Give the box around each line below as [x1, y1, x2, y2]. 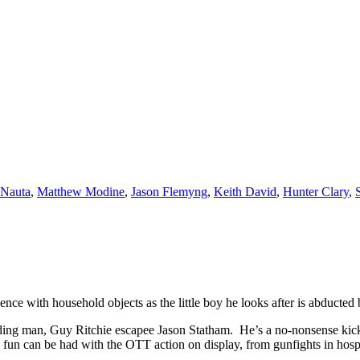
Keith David [214, 184, 276, 198]
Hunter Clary [283, 184, 349, 198]
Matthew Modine [37, 184, 125, 198]
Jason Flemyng [131, 184, 207, 198]
